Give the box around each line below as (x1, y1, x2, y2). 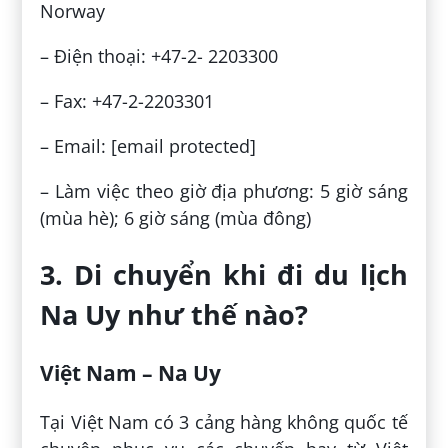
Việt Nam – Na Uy (40, 358, 222, 388)
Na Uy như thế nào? (40, 295, 309, 333)
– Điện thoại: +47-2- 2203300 (40, 44, 279, 69)
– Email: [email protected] (40, 134, 257, 159)
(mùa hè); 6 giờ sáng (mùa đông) (40, 206, 312, 231)
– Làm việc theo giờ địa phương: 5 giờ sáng (40, 179, 408, 204)
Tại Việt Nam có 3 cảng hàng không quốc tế (40, 410, 408, 435)
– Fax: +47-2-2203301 (40, 89, 215, 114)
